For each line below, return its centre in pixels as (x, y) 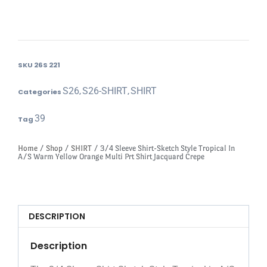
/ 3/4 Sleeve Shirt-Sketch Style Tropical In (163, 148)
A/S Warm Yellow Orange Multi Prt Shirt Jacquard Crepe (111, 156)
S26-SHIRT (105, 91)
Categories (40, 91)
